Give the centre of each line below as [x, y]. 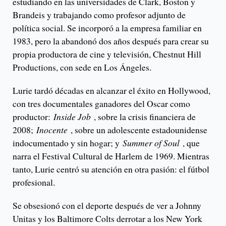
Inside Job [72, 117]
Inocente [52, 130]
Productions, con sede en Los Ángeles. [82, 67]
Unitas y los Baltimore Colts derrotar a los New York [107, 219]
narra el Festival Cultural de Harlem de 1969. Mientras [111, 156]
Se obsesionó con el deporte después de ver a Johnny [107, 206]
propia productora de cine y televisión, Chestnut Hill [107, 54]
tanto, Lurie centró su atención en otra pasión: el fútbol [111, 169]
